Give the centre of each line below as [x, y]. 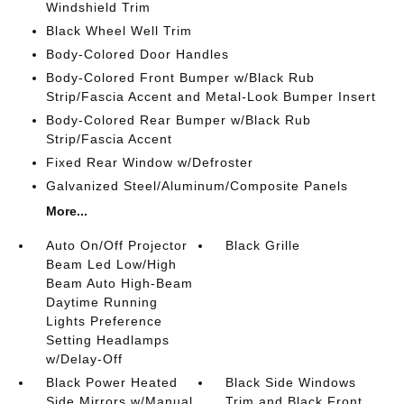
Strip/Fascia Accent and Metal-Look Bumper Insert [211, 96]
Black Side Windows [291, 382]
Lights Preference [104, 321]
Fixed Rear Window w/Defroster [149, 162]
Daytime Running [101, 302]
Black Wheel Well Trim [119, 30]
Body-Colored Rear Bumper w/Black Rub [178, 119]
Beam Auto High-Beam [119, 283]
